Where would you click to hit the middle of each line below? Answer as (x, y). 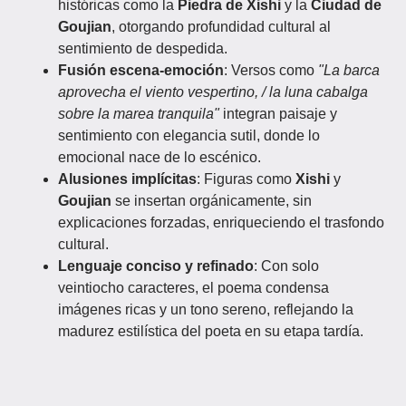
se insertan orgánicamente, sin (212, 201)
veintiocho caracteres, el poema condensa (193, 288)
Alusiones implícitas (127, 179)
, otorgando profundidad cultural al (221, 27)
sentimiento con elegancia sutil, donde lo (189, 135)
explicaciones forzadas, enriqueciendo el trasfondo (221, 222)
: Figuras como (246, 179)
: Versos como (271, 70)
